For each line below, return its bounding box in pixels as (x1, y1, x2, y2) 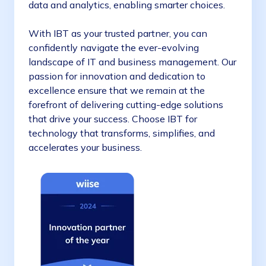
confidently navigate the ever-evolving (28, 42, 199, 54)
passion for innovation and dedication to (28, 70, 205, 83)
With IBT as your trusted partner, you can (28, 27, 207, 40)
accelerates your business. (28, 141, 144, 154)
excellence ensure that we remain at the (28, 84, 205, 97)
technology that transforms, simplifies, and (28, 127, 215, 140)
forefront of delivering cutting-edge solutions (28, 99, 223, 111)
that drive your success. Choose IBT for (28, 113, 197, 125)
